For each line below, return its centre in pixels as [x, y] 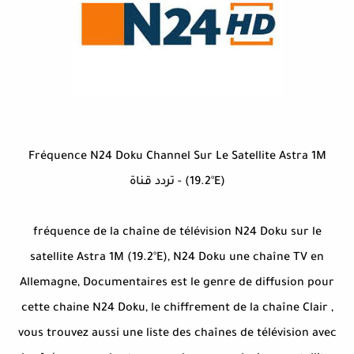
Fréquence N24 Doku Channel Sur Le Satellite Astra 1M [177, 158]
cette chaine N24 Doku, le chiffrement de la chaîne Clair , [177, 309]
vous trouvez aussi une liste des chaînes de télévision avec [177, 335]
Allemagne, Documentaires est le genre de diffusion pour [177, 284]
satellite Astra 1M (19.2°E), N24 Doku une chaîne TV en [177, 259]
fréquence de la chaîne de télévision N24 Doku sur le [177, 233]
